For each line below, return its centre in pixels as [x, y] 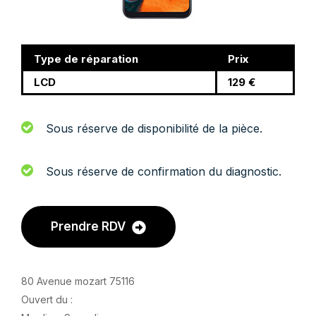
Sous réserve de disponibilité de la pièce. [154, 128]
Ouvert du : [47, 299]
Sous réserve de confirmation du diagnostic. [164, 171]
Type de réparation [86, 59]
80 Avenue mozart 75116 [78, 281]
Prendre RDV [90, 226]
